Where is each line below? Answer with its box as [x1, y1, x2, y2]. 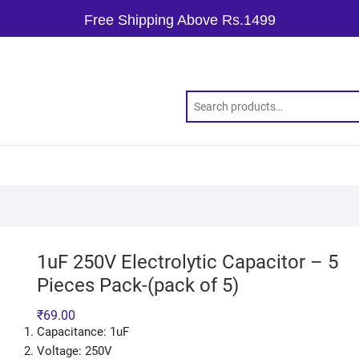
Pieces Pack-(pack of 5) [37, 274, 239, 296]
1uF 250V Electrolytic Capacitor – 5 [37, 251, 338, 273]
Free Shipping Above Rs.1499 [83, 12, 276, 28]
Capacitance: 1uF [37, 325, 129, 339]
